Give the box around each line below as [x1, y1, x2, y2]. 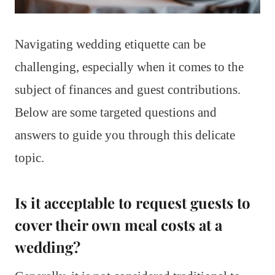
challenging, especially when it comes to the [15, 59, 244, 74]
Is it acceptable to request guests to [15, 192, 250, 212]
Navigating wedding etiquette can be [15, 36, 206, 52]
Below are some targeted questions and [15, 104, 217, 120]
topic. [15, 150, 44, 165]
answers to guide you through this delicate [15, 127, 235, 142]
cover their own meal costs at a [15, 214, 222, 234]
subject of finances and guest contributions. [15, 82, 241, 97]
